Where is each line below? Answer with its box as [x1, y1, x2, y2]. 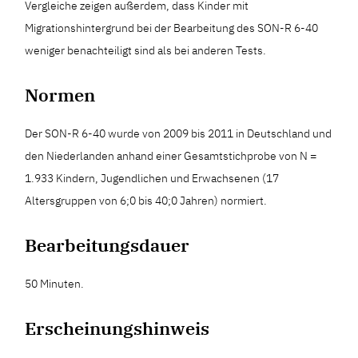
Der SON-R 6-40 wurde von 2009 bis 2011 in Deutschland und [25, 126, 332, 141]
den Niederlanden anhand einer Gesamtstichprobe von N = [25, 149, 317, 163]
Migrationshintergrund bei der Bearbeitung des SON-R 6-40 [25, 21, 319, 35]
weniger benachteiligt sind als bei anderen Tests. [25, 43, 267, 58]
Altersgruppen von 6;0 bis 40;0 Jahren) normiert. [25, 193, 268, 208]
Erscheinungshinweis [25, 316, 210, 340]
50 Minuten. [25, 276, 85, 291]
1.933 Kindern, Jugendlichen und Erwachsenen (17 [25, 171, 280, 185]
